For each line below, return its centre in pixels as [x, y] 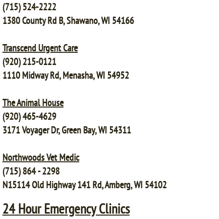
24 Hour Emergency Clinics [66, 208]
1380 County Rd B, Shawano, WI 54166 [68, 21]
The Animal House [33, 103]
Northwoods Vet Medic [41, 157]
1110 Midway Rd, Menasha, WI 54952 [66, 75]
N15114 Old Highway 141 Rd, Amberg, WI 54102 [85, 185]
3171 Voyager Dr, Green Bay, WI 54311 [67, 130]
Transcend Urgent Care [40, 48]
